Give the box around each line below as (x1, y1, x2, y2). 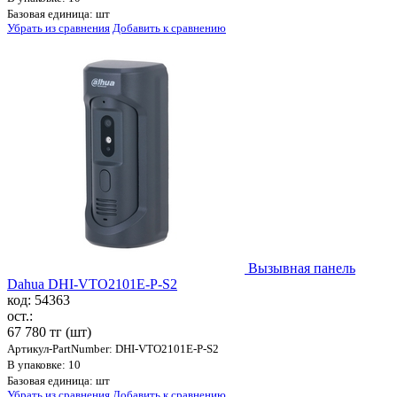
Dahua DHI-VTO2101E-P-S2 (7, 276, 177, 292)
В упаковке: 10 (7, 358, 81, 372)
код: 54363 (7, 292, 70, 308)
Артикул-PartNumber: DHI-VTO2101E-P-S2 (7, 342, 219, 356)
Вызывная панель (248, 261, 355, 276)
